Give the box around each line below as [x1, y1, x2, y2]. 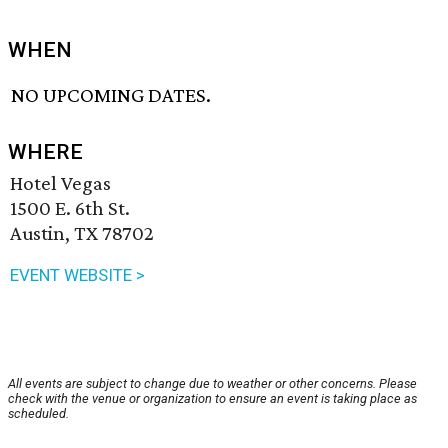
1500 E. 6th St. [10, 196, 130, 221]
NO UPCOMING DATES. [11, 83, 212, 108]
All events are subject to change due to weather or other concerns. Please [8, 376, 417, 392]
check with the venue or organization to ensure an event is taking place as [8, 391, 417, 407]
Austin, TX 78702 [10, 221, 154, 246]
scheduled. [8, 406, 69, 422]
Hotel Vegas [10, 171, 111, 196]
